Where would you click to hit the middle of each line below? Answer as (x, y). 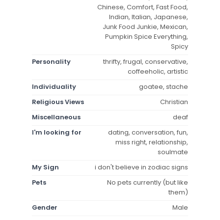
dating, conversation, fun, (148, 132)
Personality (51, 61)
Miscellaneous (56, 117)
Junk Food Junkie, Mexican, (145, 27)
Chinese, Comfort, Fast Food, (143, 7)
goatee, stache (164, 86)
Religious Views (58, 102)
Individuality (54, 86)
